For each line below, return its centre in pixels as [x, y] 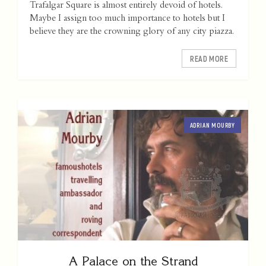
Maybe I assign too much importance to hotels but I [127, 19]
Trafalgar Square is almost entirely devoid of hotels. [126, 6]
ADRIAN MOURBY [212, 125]
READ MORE [209, 59]
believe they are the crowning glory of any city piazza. [132, 32]
